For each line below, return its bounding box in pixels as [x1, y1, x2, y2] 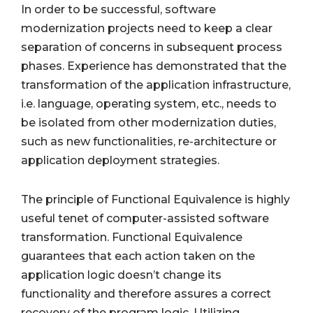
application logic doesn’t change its [21, 268, 221, 282]
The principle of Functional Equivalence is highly [21, 193, 290, 207]
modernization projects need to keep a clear [21, 22, 272, 36]
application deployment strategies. [21, 154, 219, 168]
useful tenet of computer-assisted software [21, 212, 269, 226]
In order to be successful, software [21, 3, 216, 17]
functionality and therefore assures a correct [21, 287, 271, 301]
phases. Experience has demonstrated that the [21, 59, 286, 73]
